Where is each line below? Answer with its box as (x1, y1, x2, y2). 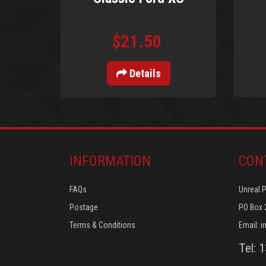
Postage (69, 202, 98, 213)
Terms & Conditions (69, 220, 135, 230)
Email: (239, 220, 261, 230)
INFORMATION (69, 153, 151, 170)
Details (126, 67, 161, 80)
